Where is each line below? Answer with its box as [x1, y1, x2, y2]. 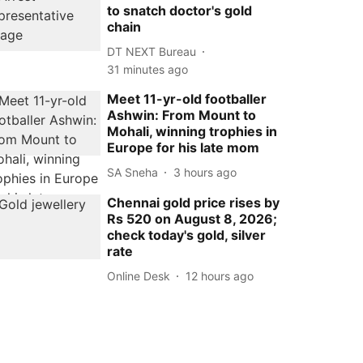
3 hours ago [173, 164, 237, 179]
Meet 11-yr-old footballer [107, 91, 267, 107]
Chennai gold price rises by [107, 194, 280, 211]
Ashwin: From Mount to [107, 107, 257, 123]
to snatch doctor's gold [107, 2, 253, 19]
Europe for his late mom [107, 139, 260, 156]
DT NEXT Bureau [107, 44, 197, 58]
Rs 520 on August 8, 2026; [107, 211, 278, 227]
